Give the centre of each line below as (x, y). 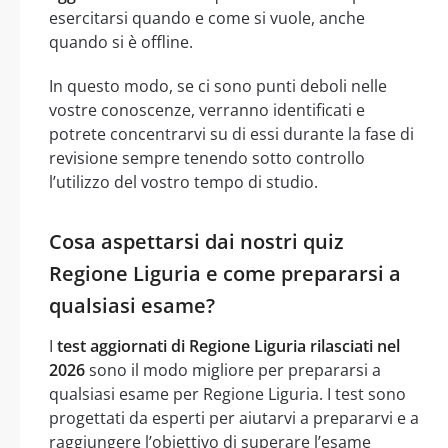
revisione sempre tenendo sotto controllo (207, 157)
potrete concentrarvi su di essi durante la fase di (231, 133)
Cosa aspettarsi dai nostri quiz (196, 241)
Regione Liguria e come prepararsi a (225, 273)
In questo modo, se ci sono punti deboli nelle (218, 85)
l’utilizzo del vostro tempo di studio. (183, 181)
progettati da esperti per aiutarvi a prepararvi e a (234, 417)
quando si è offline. (121, 41)
